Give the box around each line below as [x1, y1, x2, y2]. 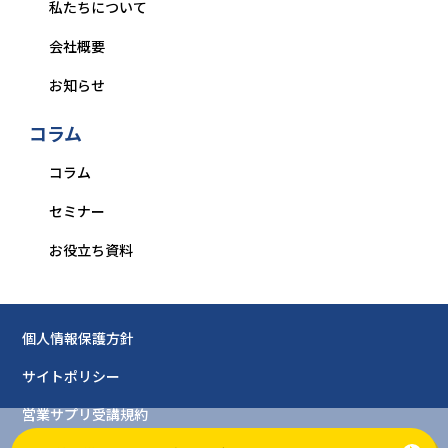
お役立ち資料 [48, 240, 133, 261]
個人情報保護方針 [22, 328, 135, 349]
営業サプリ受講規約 [22, 404, 149, 425]
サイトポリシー [22, 366, 121, 387]
